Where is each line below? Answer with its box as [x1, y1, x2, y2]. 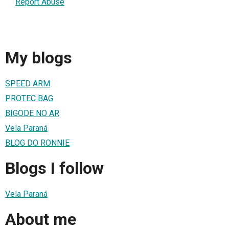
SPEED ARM [5, 78, 50, 88]
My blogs [5, 48, 72, 68]
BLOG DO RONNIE [5, 138, 70, 148]
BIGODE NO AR [5, 108, 59, 118]
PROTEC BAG [5, 93, 53, 103]
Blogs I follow [5, 158, 104, 178]
